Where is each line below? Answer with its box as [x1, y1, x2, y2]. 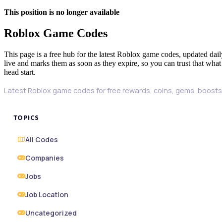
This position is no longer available [4, 8, 119, 17]
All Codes [25, 135, 58, 145]
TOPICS [13, 112, 39, 124]
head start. [4, 68, 36, 77]
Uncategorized [25, 208, 77, 218]
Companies [25, 153, 64, 163]
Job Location [25, 190, 68, 200]
